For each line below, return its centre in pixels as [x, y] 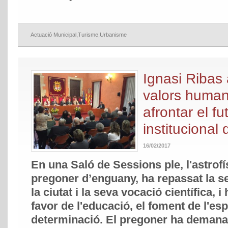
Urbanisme [113, 35]
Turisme [88, 35]
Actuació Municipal [53, 35]
